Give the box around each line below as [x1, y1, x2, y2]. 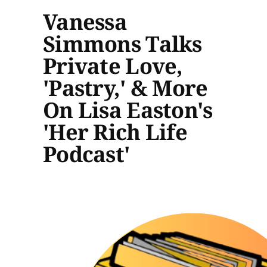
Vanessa [43, 7, 127, 36]
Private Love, [43, 51, 183, 80]
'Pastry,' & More [43, 73, 208, 103]
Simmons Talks [43, 29, 202, 58]
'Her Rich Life [43, 117, 187, 147]
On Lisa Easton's [43, 95, 213, 125]
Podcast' [43, 139, 130, 169]
